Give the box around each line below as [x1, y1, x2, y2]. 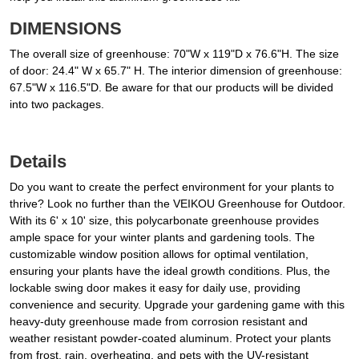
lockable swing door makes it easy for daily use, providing [10, 281, 301, 295]
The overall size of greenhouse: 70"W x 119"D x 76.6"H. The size [10, 47, 339, 61]
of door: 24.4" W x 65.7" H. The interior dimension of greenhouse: [10, 64, 342, 78]
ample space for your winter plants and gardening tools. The [10, 231, 315, 244]
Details [10, 151, 67, 172]
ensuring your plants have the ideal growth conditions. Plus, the [10, 264, 330, 278]
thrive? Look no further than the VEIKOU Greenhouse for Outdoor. [10, 197, 345, 211]
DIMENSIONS [10, 18, 122, 39]
